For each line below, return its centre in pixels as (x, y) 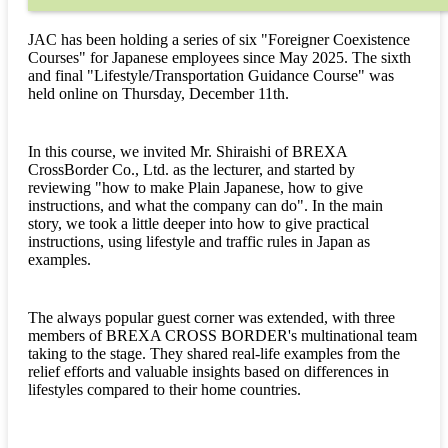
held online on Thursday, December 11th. (158, 94)
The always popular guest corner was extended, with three (211, 318)
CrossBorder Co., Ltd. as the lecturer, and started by (191, 170)
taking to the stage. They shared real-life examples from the (214, 354)
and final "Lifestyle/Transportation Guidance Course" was (211, 76)
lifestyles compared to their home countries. (164, 390)
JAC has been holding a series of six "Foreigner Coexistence (219, 40)
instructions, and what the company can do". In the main (205, 206)
